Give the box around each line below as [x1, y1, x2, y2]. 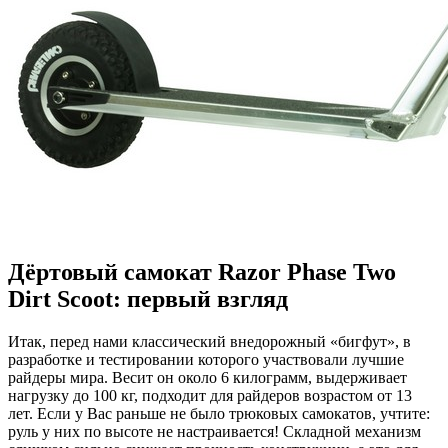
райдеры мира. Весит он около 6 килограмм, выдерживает [8, 368, 407, 386]
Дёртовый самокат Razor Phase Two [8, 258, 396, 285]
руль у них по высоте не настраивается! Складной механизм [8, 422, 421, 440]
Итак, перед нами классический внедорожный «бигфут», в [8, 332, 411, 350]
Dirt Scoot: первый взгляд [8, 285, 288, 312]
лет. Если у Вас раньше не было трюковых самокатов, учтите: [8, 404, 430, 422]
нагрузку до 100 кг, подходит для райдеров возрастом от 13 [8, 386, 412, 404]
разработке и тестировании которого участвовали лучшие [8, 350, 404, 368]
